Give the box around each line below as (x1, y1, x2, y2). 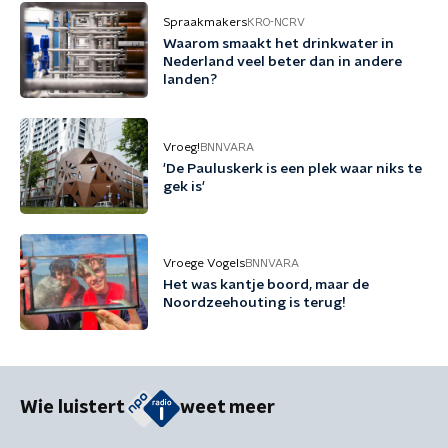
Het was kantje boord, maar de (163, 278, 369, 292)
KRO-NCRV (247, 16, 305, 28)
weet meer (180, 399, 275, 418)
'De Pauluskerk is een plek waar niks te (163, 162, 422, 176)
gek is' (163, 180, 205, 194)
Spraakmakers (163, 16, 247, 28)
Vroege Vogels (163, 257, 245, 269)
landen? (163, 73, 217, 87)
